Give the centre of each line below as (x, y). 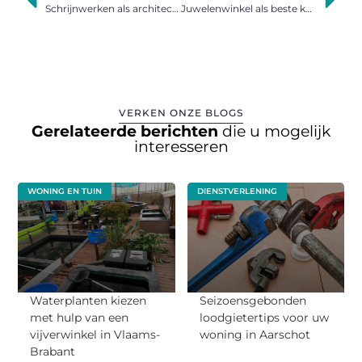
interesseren (181, 147)
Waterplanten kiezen (88, 301)
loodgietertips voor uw (264, 318)
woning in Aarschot (255, 335)
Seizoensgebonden (253, 301)
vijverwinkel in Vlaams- (95, 335)
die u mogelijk (276, 132)
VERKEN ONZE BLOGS (181, 113)
